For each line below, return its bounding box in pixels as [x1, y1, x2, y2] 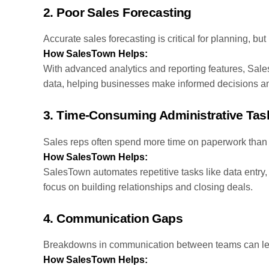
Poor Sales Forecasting [56, 5, 192, 19]
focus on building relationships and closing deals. [43, 181, 253, 192]
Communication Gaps [56, 211, 183, 225]
